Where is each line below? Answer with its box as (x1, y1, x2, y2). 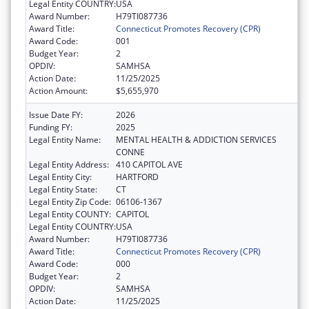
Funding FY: (29, 121, 72, 134)
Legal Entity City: (29, 171, 92, 183)
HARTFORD (116, 171, 159, 183)
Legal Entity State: (29, 183, 97, 196)
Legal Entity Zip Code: (29, 196, 111, 208)
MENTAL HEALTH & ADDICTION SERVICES (116, 134, 277, 146)
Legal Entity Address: (29, 159, 109, 171)
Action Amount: (29, 85, 88, 97)
